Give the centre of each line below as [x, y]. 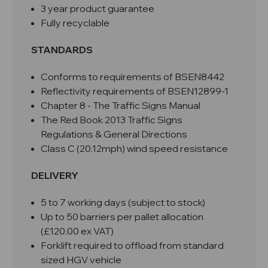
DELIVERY [55, 176]
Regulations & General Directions [114, 134]
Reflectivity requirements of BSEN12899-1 [135, 91]
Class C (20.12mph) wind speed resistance [135, 149]
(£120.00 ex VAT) [77, 231]
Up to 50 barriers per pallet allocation [122, 217]
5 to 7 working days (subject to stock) [123, 202]
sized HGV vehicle [81, 260]
